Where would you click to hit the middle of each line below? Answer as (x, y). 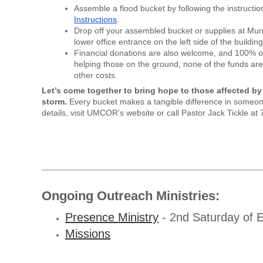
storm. (55, 101)
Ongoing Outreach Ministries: (133, 195)
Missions (88, 233)
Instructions (96, 19)
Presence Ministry (112, 217)
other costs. (96, 75)
